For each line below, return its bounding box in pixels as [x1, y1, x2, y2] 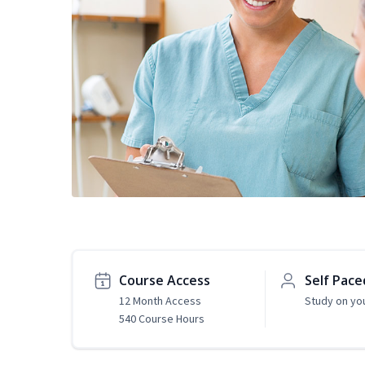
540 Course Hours [119, 311, 204, 327]
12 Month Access [119, 293, 201, 309]
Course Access [119, 271, 210, 290]
